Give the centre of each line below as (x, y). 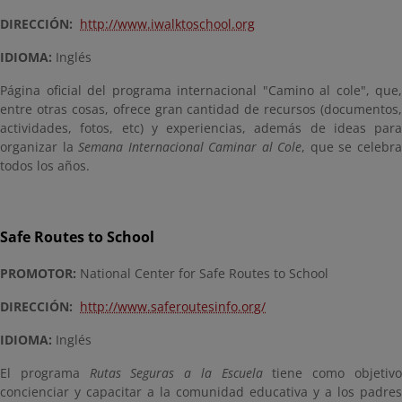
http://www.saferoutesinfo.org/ (173, 306)
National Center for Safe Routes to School (202, 273)
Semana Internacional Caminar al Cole (190, 147)
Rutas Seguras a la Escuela (176, 373)
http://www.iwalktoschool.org (167, 24)
